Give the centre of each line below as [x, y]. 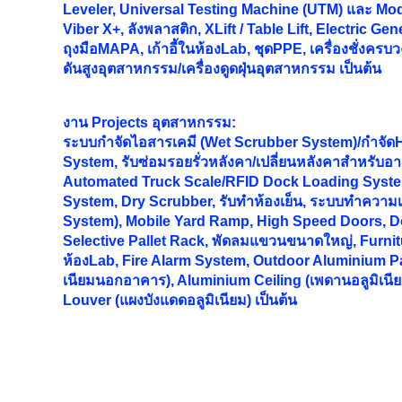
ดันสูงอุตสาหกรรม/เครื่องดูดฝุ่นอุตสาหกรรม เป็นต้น [222, 69]
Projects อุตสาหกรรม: [164, 122]
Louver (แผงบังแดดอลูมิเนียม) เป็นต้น [184, 300]
